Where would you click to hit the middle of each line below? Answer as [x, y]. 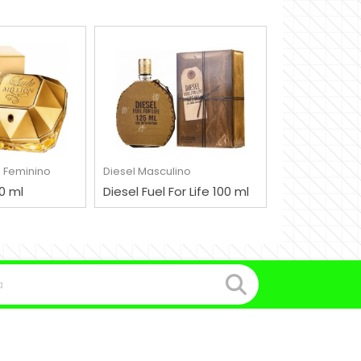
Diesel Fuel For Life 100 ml [176, 191]
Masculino [164, 171]
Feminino [27, 171]
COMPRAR [166, 133]
